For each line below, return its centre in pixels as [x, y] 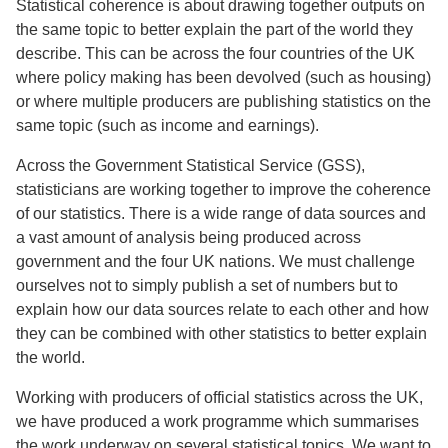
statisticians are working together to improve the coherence [223, 189]
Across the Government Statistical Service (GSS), [190, 165]
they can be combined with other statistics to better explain [221, 333]
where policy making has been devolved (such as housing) [223, 77]
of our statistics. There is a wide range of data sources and [221, 213]
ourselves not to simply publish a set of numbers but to [207, 285]
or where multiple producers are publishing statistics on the [223, 101]
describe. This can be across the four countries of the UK [215, 53]
